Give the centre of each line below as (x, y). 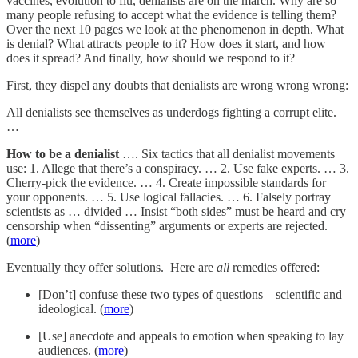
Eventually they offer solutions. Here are (111, 267)
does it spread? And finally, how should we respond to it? (151, 58)
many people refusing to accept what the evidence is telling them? (171, 14)
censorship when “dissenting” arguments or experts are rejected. (167, 225)
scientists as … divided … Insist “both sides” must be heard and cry (176, 211)
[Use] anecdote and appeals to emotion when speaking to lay (191, 336)
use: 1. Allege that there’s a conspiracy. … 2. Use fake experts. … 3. (178, 168)
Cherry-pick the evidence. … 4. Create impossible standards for (166, 182)
